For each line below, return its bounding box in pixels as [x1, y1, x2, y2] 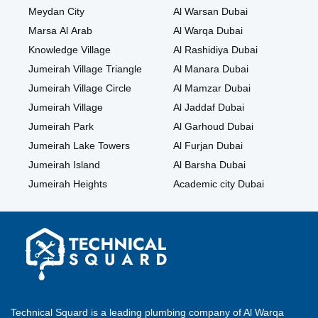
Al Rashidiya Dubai [172, 44, 258, 56]
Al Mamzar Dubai [172, 82, 251, 94]
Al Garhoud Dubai [172, 121, 253, 133]
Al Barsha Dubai [172, 159, 246, 171]
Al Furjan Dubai [172, 140, 243, 152]
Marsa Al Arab [28, 25, 92, 37]
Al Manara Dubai [172, 63, 248, 75]
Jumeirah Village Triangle [28, 63, 142, 75]
